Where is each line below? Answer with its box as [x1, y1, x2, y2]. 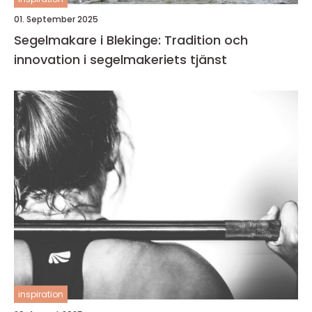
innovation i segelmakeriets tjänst [14, 51, 227, 69]
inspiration [18, 288, 63, 301]
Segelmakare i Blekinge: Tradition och [14, 31, 248, 49]
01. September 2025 [14, 13, 98, 26]
